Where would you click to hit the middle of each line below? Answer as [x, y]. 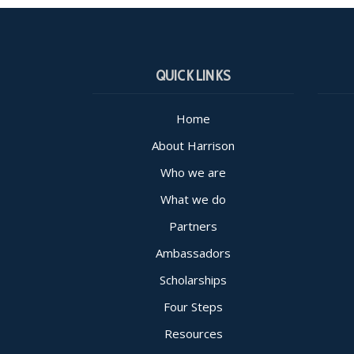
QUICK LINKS [193, 75]
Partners [193, 226]
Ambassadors [193, 252]
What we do [193, 199]
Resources [193, 333]
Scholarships [193, 279]
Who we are [193, 172]
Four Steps [193, 306]
